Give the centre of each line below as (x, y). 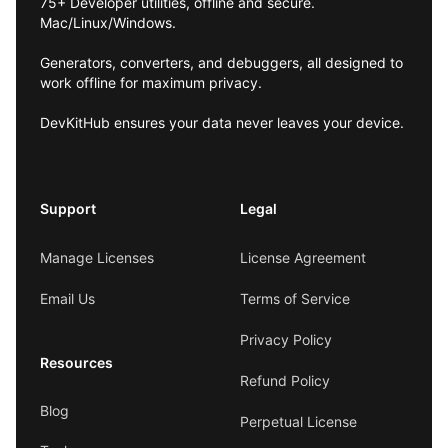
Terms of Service (295, 298)
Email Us (67, 298)
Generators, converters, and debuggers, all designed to (221, 62)
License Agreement (303, 257)
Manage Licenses (97, 257)
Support (68, 208)
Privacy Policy (286, 339)
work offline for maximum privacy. (151, 82)
